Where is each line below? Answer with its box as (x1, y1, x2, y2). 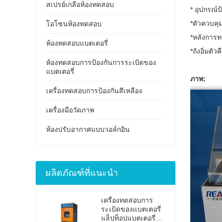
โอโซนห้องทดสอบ (46, 19, 102, 28)
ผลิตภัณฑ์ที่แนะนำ (46, 167, 118, 178)
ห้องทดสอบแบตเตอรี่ (46, 39, 108, 47)
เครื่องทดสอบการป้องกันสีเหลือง (46, 86, 142, 95)
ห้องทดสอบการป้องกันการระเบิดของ (46, 58, 156, 66)
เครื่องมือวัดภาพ (46, 106, 94, 114)
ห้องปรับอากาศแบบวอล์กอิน (46, 125, 130, 133)
